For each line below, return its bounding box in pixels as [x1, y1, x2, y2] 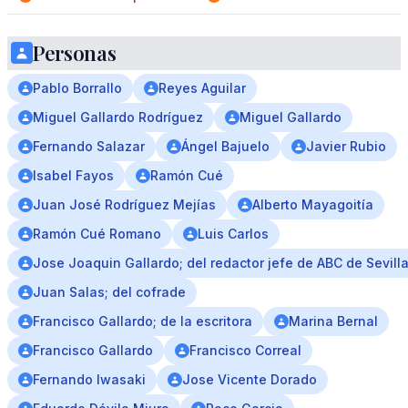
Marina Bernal [289, 313, 378, 329]
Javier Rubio [306, 138, 386, 154]
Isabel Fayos [33, 168, 114, 183]
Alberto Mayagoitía [252, 197, 373, 212]
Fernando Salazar [33, 138, 145, 154]
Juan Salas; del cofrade [33, 284, 186, 300]
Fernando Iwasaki [33, 372, 146, 387]
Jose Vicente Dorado [182, 372, 317, 387]
